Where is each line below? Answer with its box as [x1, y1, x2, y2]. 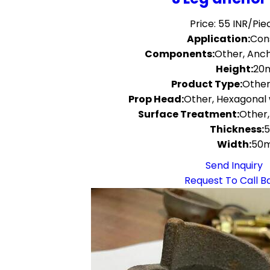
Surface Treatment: [138, 107, 240, 121]
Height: [215, 62, 253, 76]
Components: [145, 47, 215, 61]
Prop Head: [128, 92, 184, 106]
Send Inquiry [205, 159, 263, 172]
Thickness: [210, 122, 265, 136]
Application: [187, 32, 251, 46]
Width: [216, 137, 251, 151]
